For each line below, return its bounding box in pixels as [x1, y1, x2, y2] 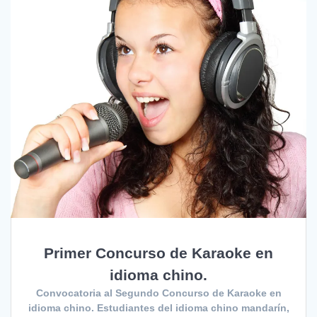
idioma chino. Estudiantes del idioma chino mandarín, [28, 301, 289, 313]
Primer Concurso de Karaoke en [44, 244, 273, 261]
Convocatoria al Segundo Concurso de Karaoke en [35, 287, 282, 299]
